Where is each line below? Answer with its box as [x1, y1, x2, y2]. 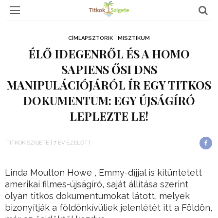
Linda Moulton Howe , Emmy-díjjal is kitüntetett [5, 167, 202, 178]
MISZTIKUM [118, 35, 150, 41]
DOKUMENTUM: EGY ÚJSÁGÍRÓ [23, 93, 195, 108]
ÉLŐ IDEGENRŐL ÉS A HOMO [28, 46, 190, 61]
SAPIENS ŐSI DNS [61, 62, 157, 77]
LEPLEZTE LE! [70, 109, 148, 124]
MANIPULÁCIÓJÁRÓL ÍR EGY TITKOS [7, 77, 211, 92]
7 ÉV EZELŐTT [54, 140, 91, 146]
